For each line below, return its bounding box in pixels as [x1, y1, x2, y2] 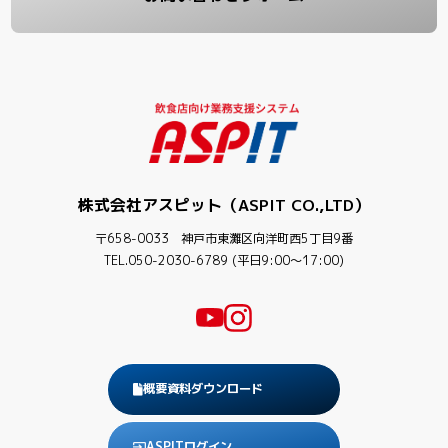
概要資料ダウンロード [142, 380, 263, 398]
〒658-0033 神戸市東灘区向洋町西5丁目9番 [95, 230, 353, 248]
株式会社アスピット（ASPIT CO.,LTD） [78, 193, 370, 216]
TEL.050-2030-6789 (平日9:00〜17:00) [104, 252, 344, 270]
